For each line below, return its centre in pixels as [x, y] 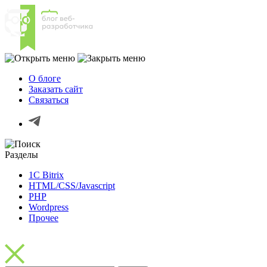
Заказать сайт [56, 89]
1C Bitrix [46, 175]
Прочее [44, 218]
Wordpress [49, 207]
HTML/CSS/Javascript [72, 186]
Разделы [21, 155]
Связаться [49, 100]
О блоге [45, 78]
